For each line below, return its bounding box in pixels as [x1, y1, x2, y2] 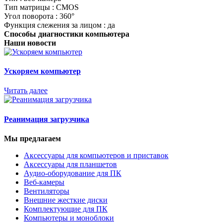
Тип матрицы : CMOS [4, 2, 79, 11]
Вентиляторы [24, 186, 69, 195]
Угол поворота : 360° [4, 11, 74, 20]
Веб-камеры [24, 177, 64, 186]
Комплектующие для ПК [24, 204, 108, 213]
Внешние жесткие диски [24, 195, 108, 204]
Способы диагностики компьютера [4, 29, 129, 38]
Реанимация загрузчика [4, 114, 89, 123]
